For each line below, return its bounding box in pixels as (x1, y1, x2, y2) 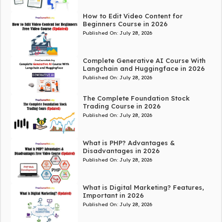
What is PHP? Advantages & (82, 139, 175, 147)
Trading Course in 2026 (82, 102, 161, 111)
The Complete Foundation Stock (82, 94, 190, 103)
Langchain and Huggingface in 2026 (82, 64, 205, 73)
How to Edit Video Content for (82, 12, 183, 20)
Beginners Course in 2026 (82, 20, 167, 28)
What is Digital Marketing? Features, (82, 183, 204, 192)
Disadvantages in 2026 (82, 147, 160, 155)
